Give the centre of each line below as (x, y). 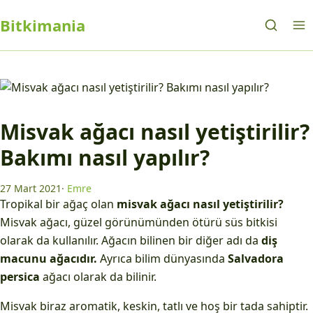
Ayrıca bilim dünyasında (164, 259)
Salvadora (256, 259)
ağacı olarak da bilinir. (98, 277)
